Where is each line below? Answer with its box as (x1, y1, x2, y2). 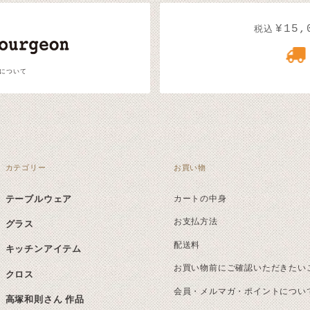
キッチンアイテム (5, 244, 82, 255)
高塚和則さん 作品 (5, 293, 84, 304)
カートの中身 (173, 193, 227, 203)
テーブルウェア (5, 193, 73, 204)
